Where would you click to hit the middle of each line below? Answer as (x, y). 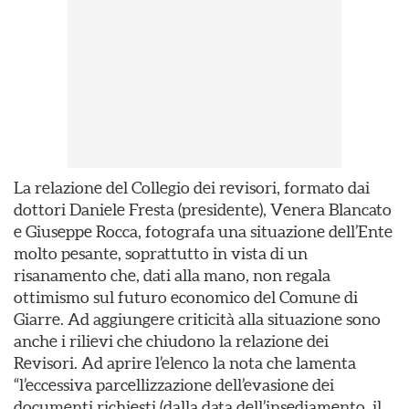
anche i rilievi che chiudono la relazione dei (171, 341)
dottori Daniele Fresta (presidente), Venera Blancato (203, 210)
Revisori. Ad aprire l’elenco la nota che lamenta (185, 363)
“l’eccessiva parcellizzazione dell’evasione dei (174, 385)
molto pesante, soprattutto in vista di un (161, 253)
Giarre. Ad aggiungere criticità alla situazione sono (197, 319)
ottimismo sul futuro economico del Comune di (186, 297)
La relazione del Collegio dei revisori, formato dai (192, 188)
